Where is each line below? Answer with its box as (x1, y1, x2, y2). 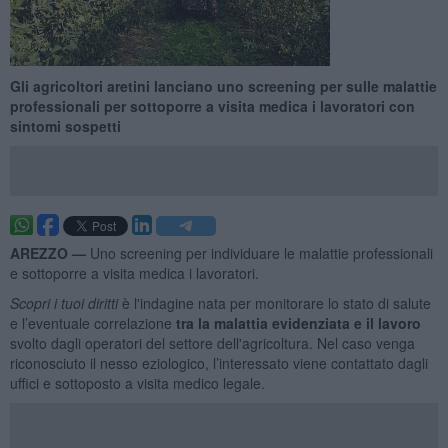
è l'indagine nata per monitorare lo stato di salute (121, 292, 431, 313)
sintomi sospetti (9, 115, 121, 136)
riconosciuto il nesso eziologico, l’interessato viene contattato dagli (9, 352, 428, 373)
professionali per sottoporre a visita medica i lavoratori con (9, 95, 415, 116)
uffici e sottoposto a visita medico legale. (9, 372, 265, 393)
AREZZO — (9, 242, 90, 263)
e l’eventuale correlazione (9, 312, 176, 333)
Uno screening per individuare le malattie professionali (89, 242, 433, 263)
